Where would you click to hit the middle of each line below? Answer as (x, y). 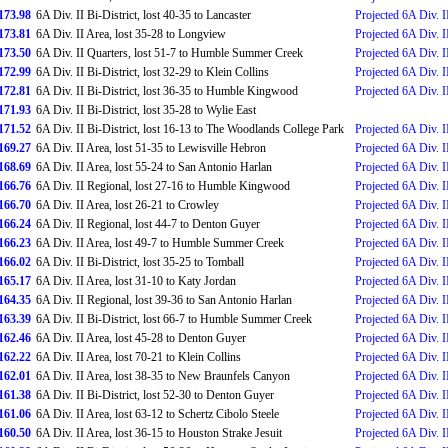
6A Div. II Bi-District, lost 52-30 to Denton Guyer (155, 395)
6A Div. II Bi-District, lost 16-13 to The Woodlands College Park (190, 129)
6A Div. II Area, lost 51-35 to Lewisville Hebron (151, 148)
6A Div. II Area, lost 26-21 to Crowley (127, 205)
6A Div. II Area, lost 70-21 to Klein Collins (138, 357)
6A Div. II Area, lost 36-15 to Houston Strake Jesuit (159, 433)
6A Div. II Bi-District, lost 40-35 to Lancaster (143, 15)
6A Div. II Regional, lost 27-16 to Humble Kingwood (163, 186)
